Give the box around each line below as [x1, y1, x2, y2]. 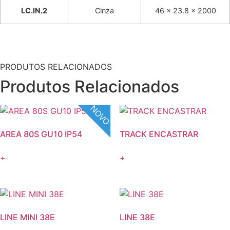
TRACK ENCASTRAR [119, 128, 198, 139]
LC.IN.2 [21, 6, 47, 15]
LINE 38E [119, 212, 155, 223]
